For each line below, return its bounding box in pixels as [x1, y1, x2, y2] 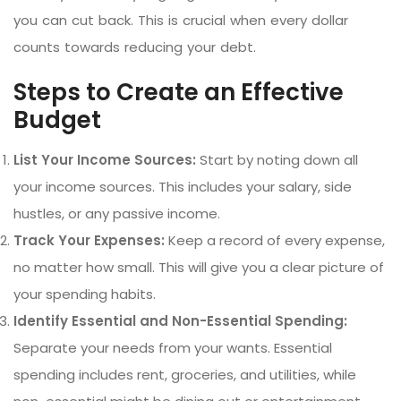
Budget [13, 103, 101, 136]
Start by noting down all [196, 149, 358, 169]
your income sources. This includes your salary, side [13, 176, 352, 196]
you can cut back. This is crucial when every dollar [13, 10, 348, 30]
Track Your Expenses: [13, 230, 165, 250]
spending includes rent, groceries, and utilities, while [13, 364, 356, 384]
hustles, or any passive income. [13, 203, 220, 223]
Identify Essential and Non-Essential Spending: [13, 311, 347, 330]
